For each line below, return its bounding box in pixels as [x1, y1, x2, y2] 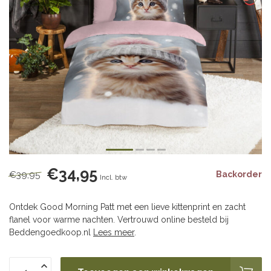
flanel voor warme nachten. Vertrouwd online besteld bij [9, 215, 229, 224]
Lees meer [93, 227, 134, 237]
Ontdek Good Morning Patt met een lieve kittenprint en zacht [9, 202, 246, 212]
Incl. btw [100, 173, 127, 181]
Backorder [216, 169, 262, 179]
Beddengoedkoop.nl [9, 227, 93, 237]
